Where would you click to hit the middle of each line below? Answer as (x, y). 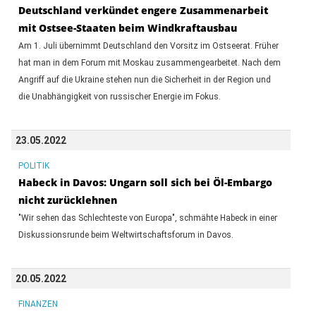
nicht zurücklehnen (67, 200)
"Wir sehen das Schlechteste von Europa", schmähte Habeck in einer (147, 218)
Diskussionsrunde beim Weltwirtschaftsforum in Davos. (126, 235)
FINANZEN (38, 304)
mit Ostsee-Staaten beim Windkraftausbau (127, 28)
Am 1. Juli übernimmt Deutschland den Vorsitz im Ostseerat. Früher (148, 45)
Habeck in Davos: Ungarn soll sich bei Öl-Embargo (145, 182)
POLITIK (34, 165)
